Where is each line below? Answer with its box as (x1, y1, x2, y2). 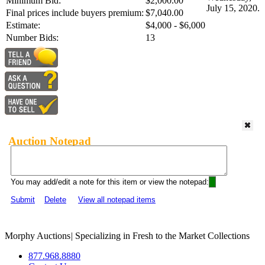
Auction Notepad (8, 134, 91, 147)
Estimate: (6, 20, 40, 31)
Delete (44, 195, 66, 205)
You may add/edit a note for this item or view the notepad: (11, 177, 209, 187)
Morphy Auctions (5, 231, 70, 241)
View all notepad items (78, 195, 156, 205)
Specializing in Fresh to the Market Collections (73, 231, 250, 241)
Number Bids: (6, 33, 59, 43)
